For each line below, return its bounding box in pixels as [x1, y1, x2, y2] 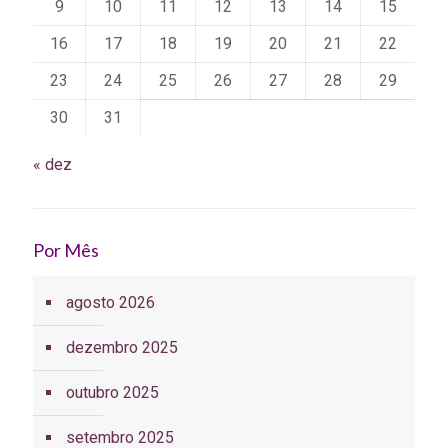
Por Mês [33, 238, 99, 261]
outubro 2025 [66, 382, 159, 402]
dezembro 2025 [66, 337, 178, 357]
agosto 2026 [66, 292, 155, 312]
